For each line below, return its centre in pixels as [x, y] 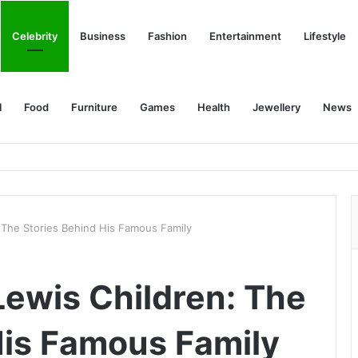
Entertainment [245, 36]
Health [214, 107]
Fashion [167, 36]
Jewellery [276, 107]
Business [103, 36]
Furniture [94, 107]
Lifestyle [325, 36]
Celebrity [35, 36]
